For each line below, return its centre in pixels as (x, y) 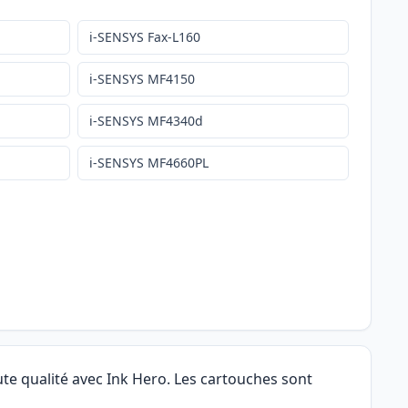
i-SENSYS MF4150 (143, 79)
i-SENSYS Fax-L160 (145, 37)
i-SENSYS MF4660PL (149, 163)
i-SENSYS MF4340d (147, 121)
